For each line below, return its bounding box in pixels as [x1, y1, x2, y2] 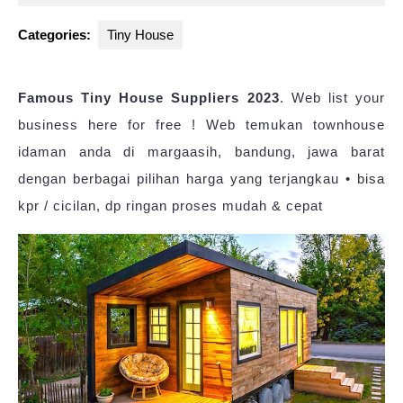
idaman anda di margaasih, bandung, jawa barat [18, 144, 385, 160]
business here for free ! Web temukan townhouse [18, 117, 385, 133]
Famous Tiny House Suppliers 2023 [18, 90, 280, 106]
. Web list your [279, 90, 386, 106]
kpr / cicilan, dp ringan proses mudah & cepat [18, 198, 323, 214]
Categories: [18, 27, 91, 43]
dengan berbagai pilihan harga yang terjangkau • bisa [18, 171, 385, 187]
